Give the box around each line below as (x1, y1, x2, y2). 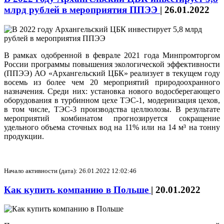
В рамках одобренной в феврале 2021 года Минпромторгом (4, 50, 220, 59)
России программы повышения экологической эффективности (4, 59, 220, 68)
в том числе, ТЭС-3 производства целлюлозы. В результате (4, 104, 220, 113)
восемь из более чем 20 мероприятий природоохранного (4, 77, 220, 86)
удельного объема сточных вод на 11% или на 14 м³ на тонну (4, 122, 220, 131)
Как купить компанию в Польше (4, 184, 151, 195)
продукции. (4, 131, 44, 140)
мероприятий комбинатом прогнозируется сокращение (4, 113, 220, 122)
